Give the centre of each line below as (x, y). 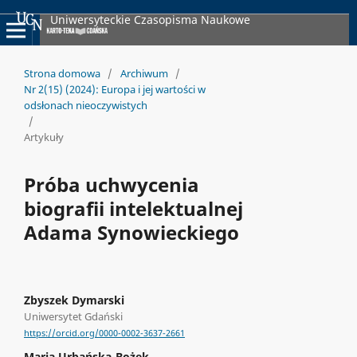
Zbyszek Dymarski (74, 300)
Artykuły (43, 137)
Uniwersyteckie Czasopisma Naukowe (150, 19)
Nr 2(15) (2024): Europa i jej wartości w (114, 89)
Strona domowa (62, 73)
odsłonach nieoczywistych (85, 105)
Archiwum (144, 73)
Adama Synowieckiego (131, 232)
